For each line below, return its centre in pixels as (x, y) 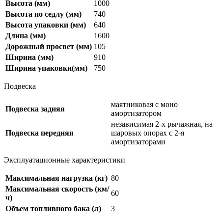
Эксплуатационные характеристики (65, 160)
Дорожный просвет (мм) (49, 47)
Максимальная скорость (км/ (57, 189)
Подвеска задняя (35, 109)
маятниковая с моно (144, 105)
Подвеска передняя (40, 133)
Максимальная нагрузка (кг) (56, 178)
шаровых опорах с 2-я (148, 133)
